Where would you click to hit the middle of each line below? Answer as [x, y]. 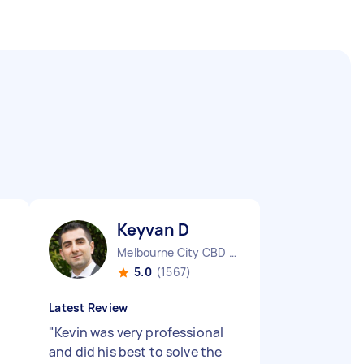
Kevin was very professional [139, 332]
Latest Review [89, 308]
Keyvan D [154, 230]
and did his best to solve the [136, 352]
